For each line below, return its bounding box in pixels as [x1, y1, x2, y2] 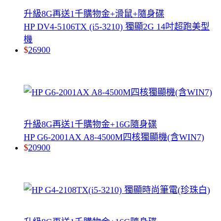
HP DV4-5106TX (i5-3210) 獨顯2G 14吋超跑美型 [24, 21, 210, 32]
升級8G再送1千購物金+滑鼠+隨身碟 [24, 8, 164, 19]
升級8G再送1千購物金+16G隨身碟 [24, 119, 157, 129]
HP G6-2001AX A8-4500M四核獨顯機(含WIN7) [24, 132, 204, 142]
